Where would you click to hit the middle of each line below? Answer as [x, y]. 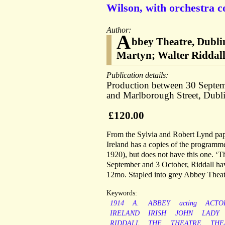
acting [188, 203]
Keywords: [122, 193]
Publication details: [138, 75]
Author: [120, 30]
